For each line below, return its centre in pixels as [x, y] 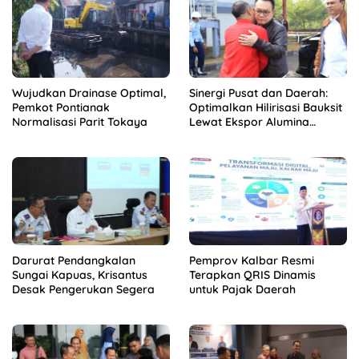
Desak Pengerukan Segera [83, 290]
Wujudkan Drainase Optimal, [89, 93]
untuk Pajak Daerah [242, 290]
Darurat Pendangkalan [74, 261]
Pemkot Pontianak [61, 107]
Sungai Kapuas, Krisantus [80, 275]
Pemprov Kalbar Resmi [252, 261]
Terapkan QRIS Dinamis [252, 275]
